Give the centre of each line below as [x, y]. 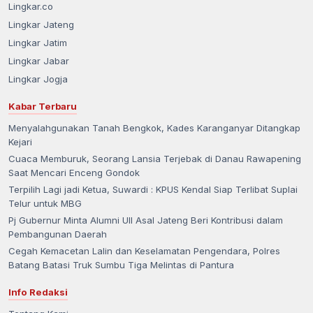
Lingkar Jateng [41, 24]
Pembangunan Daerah [58, 234]
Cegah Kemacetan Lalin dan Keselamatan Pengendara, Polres [144, 250]
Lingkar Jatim [38, 42]
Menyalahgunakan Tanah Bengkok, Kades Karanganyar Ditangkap [154, 128]
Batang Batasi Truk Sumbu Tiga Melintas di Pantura [121, 264]
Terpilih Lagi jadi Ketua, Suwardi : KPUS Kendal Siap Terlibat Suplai [153, 189]
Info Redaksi [38, 292]
